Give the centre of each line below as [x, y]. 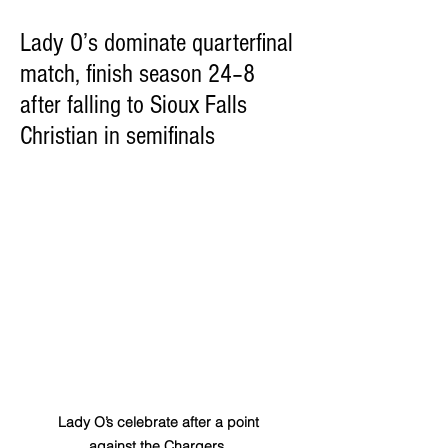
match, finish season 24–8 [137, 74]
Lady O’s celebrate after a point [160, 421]
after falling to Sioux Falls [133, 105]
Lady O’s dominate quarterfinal [156, 43]
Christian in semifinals [117, 136]
